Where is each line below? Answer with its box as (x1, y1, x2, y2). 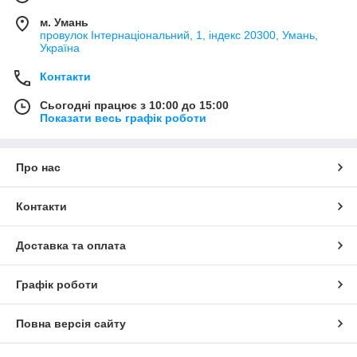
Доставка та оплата (16, 239, 126, 253)
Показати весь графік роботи (40, 112, 206, 125)
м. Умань (40, 16, 88, 29)
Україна (40, 41, 80, 55)
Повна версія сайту (16, 317, 126, 331)
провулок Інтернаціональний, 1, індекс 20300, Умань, (40, 29, 318, 42)
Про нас (16, 161, 61, 175)
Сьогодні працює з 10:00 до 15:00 (40, 99, 229, 112)
